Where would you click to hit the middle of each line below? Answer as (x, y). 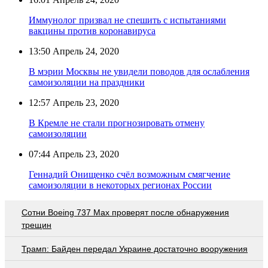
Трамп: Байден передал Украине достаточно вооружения (135, 249)
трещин (36, 225)
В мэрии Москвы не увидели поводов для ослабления (139, 71)
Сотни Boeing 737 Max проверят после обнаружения (125, 212)
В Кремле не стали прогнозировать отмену (117, 123)
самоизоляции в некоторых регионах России (120, 185)
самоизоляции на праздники (87, 82)
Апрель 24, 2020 (85, 51)
